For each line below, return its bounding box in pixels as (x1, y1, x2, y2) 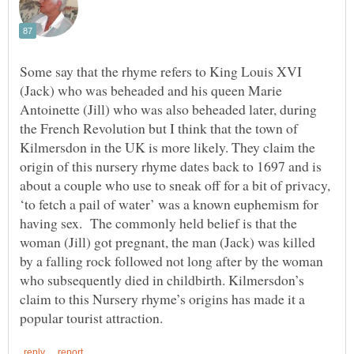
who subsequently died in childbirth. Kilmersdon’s (20, 269, 304, 289)
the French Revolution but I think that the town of (20, 118, 298, 137)
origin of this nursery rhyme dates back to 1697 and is (20, 156, 322, 175)
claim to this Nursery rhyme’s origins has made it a (20, 288, 305, 308)
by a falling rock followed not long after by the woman (20, 250, 323, 270)
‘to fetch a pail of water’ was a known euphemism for (20, 194, 318, 213)
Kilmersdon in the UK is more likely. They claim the (20, 137, 315, 156)
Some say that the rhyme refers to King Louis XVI (20, 61, 302, 81)
